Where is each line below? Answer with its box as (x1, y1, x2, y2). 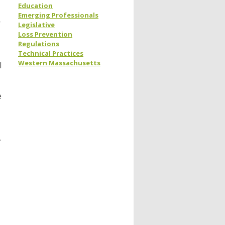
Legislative (18, 20, 55, 30)
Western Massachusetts (18, 58, 100, 68)
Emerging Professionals (18, 11, 98, 20)
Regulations (18, 39, 59, 49)
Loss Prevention (18, 30, 72, 39)
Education (18, 1, 53, 11)
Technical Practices (18, 49, 83, 58)
